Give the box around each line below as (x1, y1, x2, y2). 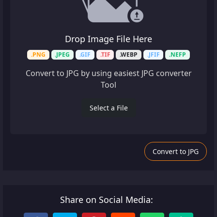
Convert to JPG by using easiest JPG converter (25, 67, 192, 78)
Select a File (89, 103, 128, 112)
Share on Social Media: (60, 193, 153, 205)
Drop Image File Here (65, 32, 152, 45)
